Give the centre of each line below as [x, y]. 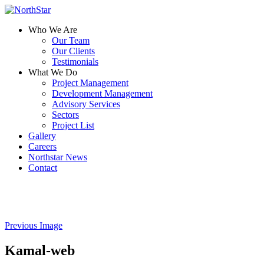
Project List [73, 125]
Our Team [71, 40]
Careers [42, 146]
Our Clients [73, 51]
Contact [43, 168]
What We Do [53, 72]
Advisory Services [86, 104]
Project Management [90, 83]
